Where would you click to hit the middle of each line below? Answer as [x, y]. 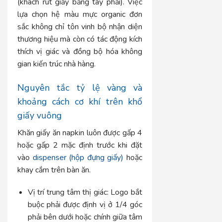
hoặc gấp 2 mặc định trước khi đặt [80, 145]
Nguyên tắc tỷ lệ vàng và [80, 87]
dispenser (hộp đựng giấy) [78, 157]
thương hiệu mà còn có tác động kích [80, 39]
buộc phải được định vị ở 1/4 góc [85, 205]
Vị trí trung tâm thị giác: [68, 193]
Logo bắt [125, 193]
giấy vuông [40, 115]
